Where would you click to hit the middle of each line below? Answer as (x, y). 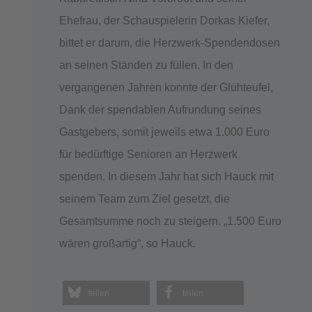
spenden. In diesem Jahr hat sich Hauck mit (166, 176)
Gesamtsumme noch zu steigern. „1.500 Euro (170, 221)
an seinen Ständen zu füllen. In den (146, 65)
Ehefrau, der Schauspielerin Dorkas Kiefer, (164, 20)
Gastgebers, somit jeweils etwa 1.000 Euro (164, 132)
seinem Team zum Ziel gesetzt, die (144, 198)
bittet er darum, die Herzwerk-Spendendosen (169, 42)
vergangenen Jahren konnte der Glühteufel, (166, 87)
